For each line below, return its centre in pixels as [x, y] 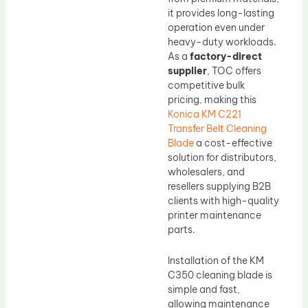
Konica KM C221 [205, 114]
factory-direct [226, 56]
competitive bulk [206, 85]
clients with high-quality [223, 200]
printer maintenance [214, 215]
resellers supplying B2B [219, 186]
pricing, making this [212, 99]
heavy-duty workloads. [222, 42]
